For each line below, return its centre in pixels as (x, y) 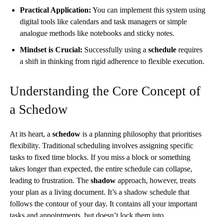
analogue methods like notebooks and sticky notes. (97, 33)
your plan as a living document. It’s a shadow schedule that (100, 192)
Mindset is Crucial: (51, 49)
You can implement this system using (148, 10)
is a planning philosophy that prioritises (141, 134)
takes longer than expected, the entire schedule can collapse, (101, 169)
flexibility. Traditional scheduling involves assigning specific (101, 145)
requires (189, 49)
